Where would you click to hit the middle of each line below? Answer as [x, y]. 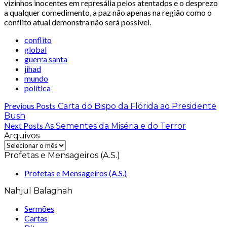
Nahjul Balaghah [38, 191]
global [35, 50]
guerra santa [46, 59]
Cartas [36, 218]
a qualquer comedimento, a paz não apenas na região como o [108, 13]
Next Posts [24, 126]
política [37, 88]
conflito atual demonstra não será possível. [78, 22]
